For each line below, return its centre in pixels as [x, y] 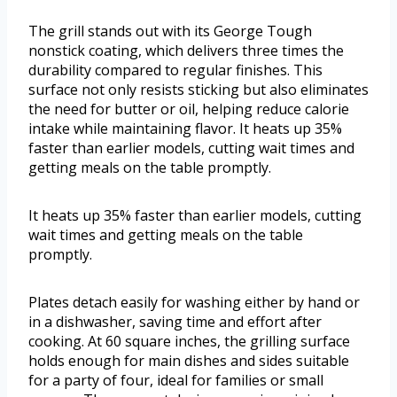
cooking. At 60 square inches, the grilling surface [189, 342]
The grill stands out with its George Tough [170, 31]
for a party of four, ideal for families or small [176, 381]
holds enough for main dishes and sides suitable [189, 361]
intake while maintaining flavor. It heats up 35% [185, 129]
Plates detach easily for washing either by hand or [194, 303]
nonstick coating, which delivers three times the [186, 51]
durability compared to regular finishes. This [175, 70]
